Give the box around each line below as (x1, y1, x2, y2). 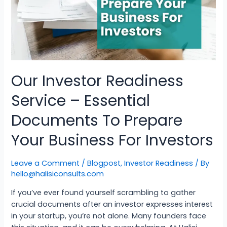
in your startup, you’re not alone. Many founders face (11, 210, 207, 221)
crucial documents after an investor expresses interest (11, 199, 213, 209)
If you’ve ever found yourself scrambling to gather (11, 187, 196, 198)
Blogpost (87, 158, 121, 168)
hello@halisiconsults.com (11, 168, 104, 179)
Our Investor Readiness (11, 70, 184, 92)
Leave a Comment (11, 158, 80, 168)
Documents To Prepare (11, 109, 183, 131)
